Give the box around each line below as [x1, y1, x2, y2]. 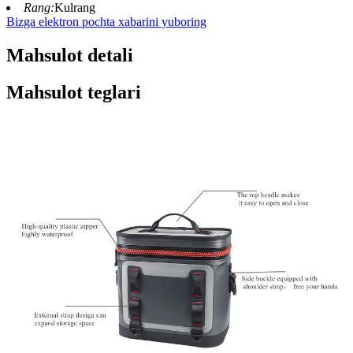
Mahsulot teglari [6, 82, 141, 103]
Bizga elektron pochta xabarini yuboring [6, 15, 206, 29]
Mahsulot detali [6, 45, 133, 66]
